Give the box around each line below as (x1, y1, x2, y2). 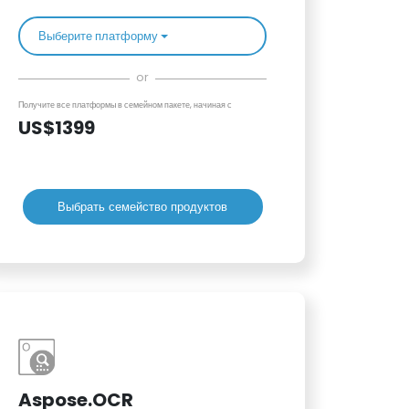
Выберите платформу (37, 28, 158, 45)
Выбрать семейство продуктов (58, 198, 227, 215)
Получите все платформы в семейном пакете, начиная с (17, 100, 232, 111)
